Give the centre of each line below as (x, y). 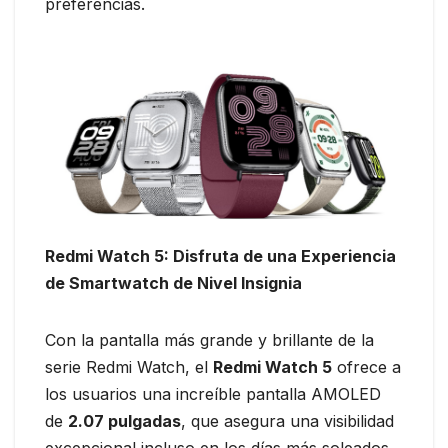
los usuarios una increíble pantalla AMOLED (213, 394)
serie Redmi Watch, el (129, 367)
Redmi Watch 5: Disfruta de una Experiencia (220, 256)
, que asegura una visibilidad (287, 421)
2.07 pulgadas (124, 421)
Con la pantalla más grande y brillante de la (209, 340)
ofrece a (366, 367)
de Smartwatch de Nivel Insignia (173, 283)
